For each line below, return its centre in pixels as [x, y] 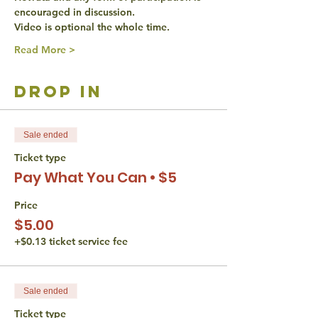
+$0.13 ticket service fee [71, 241]
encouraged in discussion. [76, 12]
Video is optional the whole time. [93, 27]
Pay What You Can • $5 [95, 177]
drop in [59, 91]
